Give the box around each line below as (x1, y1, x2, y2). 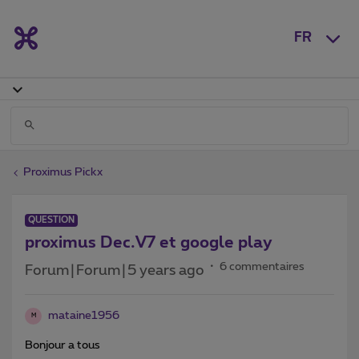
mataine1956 (48, 309, 119, 321)
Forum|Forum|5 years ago (25, 263, 204, 278)
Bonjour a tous (25, 339, 100, 351)
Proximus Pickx (23, 166, 103, 178)
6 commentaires (220, 260, 305, 272)
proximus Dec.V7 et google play (25, 234, 272, 251)
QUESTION (28, 215, 75, 224)
